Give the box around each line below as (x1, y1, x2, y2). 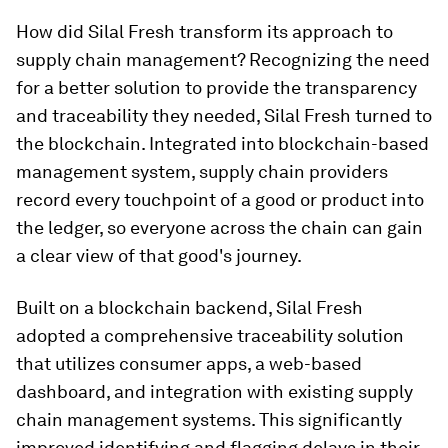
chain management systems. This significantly (16, 408, 402, 430)
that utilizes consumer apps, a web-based (16, 352, 362, 374)
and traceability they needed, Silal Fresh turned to (16, 104, 432, 126)
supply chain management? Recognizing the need (16, 48, 430, 70)
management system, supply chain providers (16, 160, 388, 182)
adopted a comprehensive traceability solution (16, 324, 404, 346)
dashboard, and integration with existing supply (16, 380, 413, 402)
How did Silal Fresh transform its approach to (16, 20, 393, 42)
